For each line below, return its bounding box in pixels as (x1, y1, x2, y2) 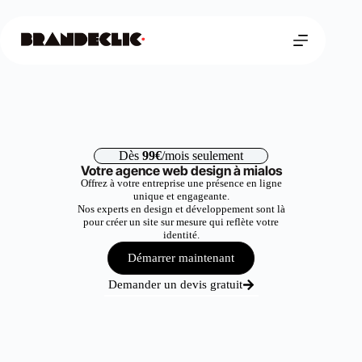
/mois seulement (162, 149, 243, 162)
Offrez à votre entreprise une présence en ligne (80, 177, 282, 189)
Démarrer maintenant (128, 251, 234, 264)
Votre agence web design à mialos (80, 162, 282, 179)
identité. (162, 229, 200, 241)
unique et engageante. (133, 190, 229, 202)
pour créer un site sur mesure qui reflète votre (83, 216, 279, 228)
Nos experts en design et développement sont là (77, 203, 285, 215)
